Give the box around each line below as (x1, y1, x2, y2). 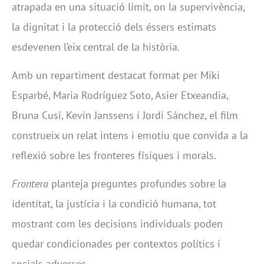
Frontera (12, 177, 48, 191)
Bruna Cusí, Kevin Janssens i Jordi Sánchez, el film (12, 108, 238, 122)
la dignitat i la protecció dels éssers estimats (12, 19, 216, 34)
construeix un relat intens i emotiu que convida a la (12, 128, 248, 142)
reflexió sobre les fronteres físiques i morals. (12, 148, 216, 162)
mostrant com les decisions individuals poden (12, 217, 223, 231)
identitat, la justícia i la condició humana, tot (12, 197, 216, 211)
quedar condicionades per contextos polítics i (12, 237, 220, 251)
